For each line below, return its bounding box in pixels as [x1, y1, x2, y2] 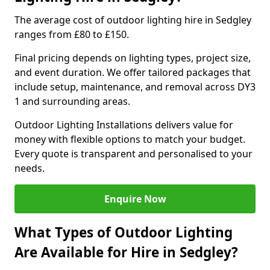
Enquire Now [104, 192, 166, 206]
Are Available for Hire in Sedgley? [14, 243, 238, 262]
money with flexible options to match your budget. [14, 133, 245, 146]
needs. [14, 162, 45, 175]
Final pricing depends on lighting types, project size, [14, 51, 251, 64]
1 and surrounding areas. [14, 95, 130, 108]
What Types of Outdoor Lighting [14, 223, 233, 242]
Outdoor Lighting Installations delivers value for [14, 118, 233, 131]
